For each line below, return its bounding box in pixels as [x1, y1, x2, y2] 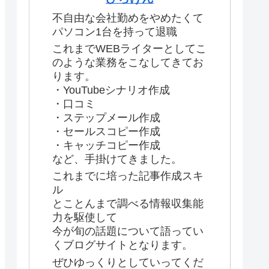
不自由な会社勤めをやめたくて [52, 11, 204, 24]
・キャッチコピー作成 [52, 139, 160, 152]
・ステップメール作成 [52, 112, 160, 124]
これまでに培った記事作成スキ [52, 170, 204, 183]
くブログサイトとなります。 [52, 239, 193, 252]
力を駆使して [52, 211, 117, 224]
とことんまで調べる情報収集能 [52, 198, 204, 210]
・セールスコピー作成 [52, 125, 160, 138]
